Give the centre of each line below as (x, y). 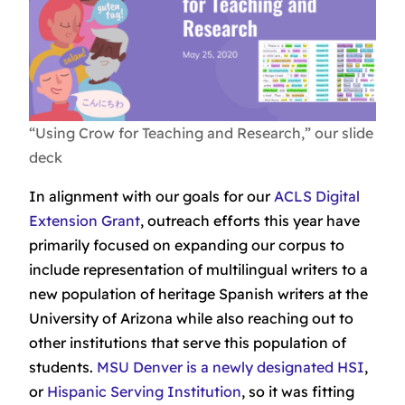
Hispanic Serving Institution (144, 391)
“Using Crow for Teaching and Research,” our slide (201, 132)
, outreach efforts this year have (250, 220)
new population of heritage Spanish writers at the (198, 293)
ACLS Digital (317, 196)
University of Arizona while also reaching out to (191, 318)
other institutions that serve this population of (188, 342)
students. (63, 367)
